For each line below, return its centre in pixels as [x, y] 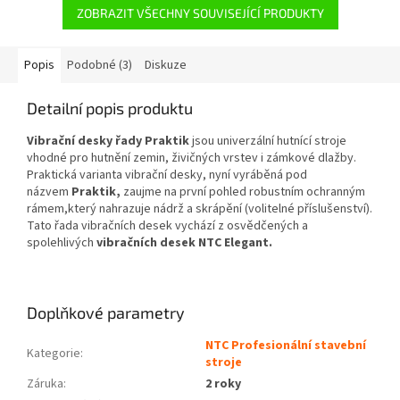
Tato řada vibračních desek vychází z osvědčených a [167, 226]
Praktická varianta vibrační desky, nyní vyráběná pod [167, 175]
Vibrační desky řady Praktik [108, 142]
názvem [49, 192]
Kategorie [54, 354]
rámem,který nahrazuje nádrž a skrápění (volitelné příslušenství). [200, 209]
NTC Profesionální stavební [286, 346]
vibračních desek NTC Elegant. [184, 243]
